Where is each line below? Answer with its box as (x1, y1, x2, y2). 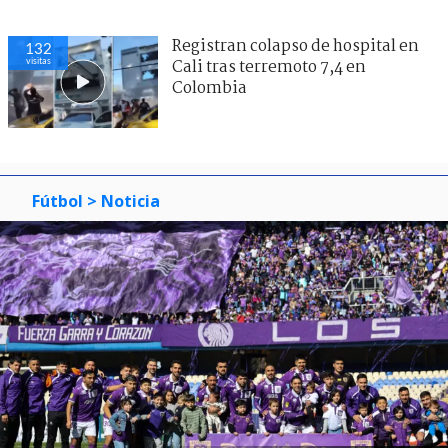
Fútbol (32, 189, 83, 212)
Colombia (172, 75, 247, 101)
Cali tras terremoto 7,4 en (172, 54, 366, 80)
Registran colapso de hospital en (172, 33, 419, 59)
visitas (25, 54, 51, 66)
